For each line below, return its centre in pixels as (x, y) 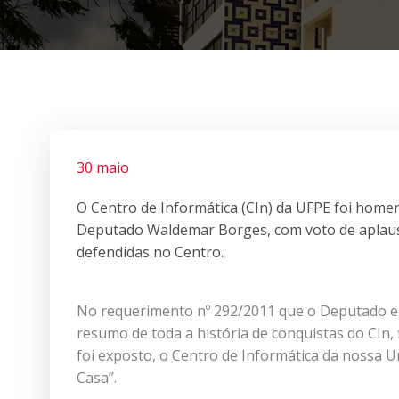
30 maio (103, 167)
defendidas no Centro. (150, 252)
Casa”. (97, 377)
